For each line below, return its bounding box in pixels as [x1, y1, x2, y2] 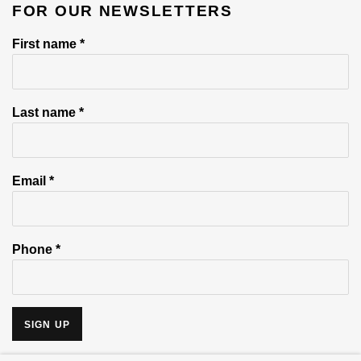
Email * [12, 173, 54, 189]
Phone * [12, 242, 60, 257]
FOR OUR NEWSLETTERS [12, 2, 233, 20]
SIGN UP [24, 319, 70, 331]
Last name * [12, 105, 84, 120]
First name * [12, 36, 85, 52]
